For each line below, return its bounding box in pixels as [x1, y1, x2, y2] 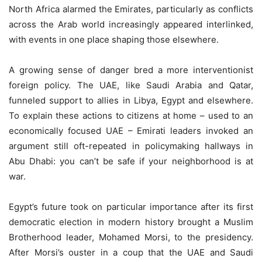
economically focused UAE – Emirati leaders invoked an [9, 125, 253, 136]
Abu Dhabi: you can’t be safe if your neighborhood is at [9, 156, 253, 167]
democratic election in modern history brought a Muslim [9, 216, 253, 227]
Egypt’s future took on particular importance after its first [9, 201, 253, 212]
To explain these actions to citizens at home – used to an [9, 110, 253, 121]
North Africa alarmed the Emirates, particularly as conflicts [9, 4, 253, 15]
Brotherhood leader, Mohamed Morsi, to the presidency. [9, 232, 253, 243]
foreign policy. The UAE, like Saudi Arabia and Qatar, [9, 80, 253, 91]
